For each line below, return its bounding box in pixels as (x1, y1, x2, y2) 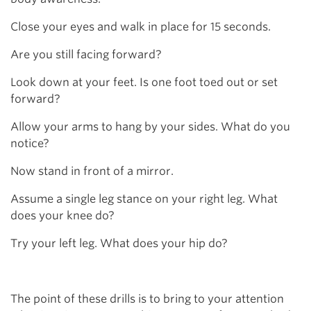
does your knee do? (10, 209, 115, 222)
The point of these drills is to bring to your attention (10, 292, 284, 305)
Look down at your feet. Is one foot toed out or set (10, 76, 278, 89)
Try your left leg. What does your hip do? (10, 237, 228, 250)
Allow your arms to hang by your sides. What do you (10, 120, 290, 133)
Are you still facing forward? (10, 48, 162, 61)
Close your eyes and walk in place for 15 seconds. (10, 20, 271, 33)
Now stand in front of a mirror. (10, 165, 174, 178)
